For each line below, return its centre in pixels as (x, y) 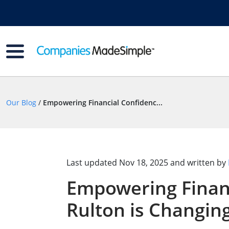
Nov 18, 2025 (143, 163)
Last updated (93, 163)
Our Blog (21, 102)
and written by (198, 163)
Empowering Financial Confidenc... (103, 102)
